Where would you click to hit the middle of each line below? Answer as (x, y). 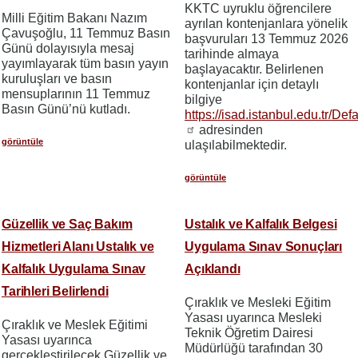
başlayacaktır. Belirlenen (254, 70)
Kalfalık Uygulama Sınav (74, 269)
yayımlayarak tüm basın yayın (85, 63)
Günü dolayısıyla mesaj (68, 48)
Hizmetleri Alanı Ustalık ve (78, 247)
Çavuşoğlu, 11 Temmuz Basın (86, 33)
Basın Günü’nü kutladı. (66, 109)
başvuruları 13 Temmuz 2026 (267, 39)
